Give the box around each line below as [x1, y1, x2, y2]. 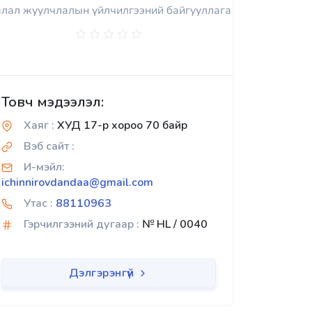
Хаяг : [24, 118, 54, 133]
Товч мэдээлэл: [1, 93, 104, 111]
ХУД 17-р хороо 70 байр [54, 118, 187, 133]
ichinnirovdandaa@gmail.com [1, 175, 153, 190]
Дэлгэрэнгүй [68, 265, 137, 281]
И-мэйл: [24, 159, 65, 175]
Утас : [24, 196, 53, 211]
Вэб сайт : [24, 139, 75, 154]
